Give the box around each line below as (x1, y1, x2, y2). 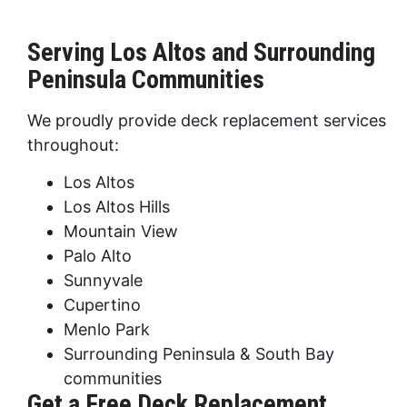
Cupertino (64, 294, 141, 314)
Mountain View (64, 221, 178, 241)
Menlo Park (64, 319, 150, 339)
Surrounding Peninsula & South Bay (64, 343, 334, 363)
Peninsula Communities (27, 64, 264, 94)
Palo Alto (64, 245, 132, 265)
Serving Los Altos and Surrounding (27, 36, 375, 67)
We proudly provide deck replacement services (27, 110, 386, 130)
